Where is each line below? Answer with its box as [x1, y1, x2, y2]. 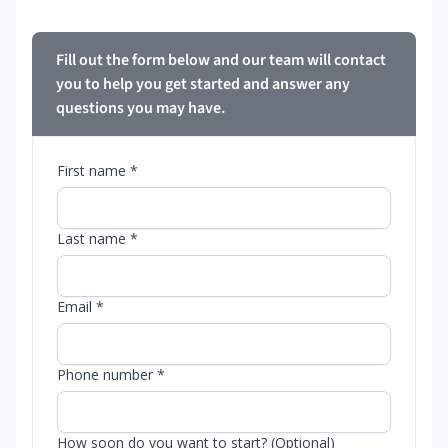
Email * [57, 296, 104, 316]
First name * [57, 160, 138, 180]
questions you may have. [56, 96, 225, 119]
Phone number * [57, 364, 165, 384]
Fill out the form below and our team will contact [56, 48, 386, 71]
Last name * [57, 228, 138, 248]
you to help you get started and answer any [56, 72, 350, 95]
